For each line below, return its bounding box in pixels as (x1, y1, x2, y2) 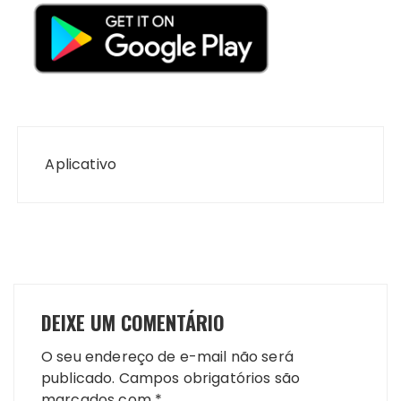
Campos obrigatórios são (118, 368, 301, 389)
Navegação (16, 120, 126, 158)
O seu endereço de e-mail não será (41, 346, 294, 368)
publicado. (41, 368, 115, 389)
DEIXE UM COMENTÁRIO (41, 308, 225, 337)
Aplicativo (45, 154, 116, 175)
